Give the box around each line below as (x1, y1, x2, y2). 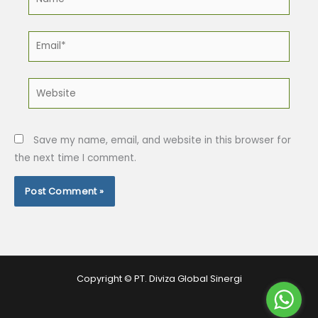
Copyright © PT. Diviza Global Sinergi (76, 273, 242, 285)
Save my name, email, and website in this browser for (33, 133, 291, 147)
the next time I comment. (14, 150, 136, 165)
